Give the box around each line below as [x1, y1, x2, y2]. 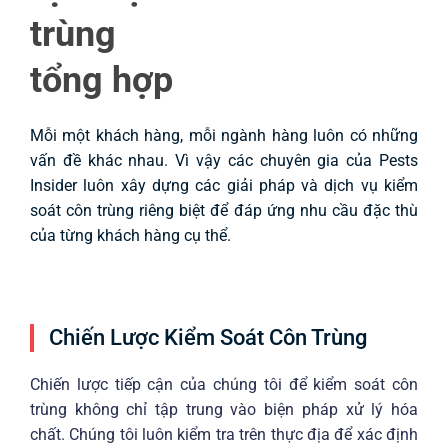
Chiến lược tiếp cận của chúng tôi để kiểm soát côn [30, 375, 418, 395]
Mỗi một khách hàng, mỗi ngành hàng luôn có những [30, 126, 418, 146]
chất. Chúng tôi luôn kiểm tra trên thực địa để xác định [30, 425, 418, 445]
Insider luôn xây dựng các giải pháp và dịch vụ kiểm [30, 176, 418, 196]
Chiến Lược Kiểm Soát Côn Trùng [49, 325, 367, 351]
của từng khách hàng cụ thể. [30, 226, 231, 246]
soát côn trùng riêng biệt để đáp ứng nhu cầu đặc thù [30, 201, 418, 221]
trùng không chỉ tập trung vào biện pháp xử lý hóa [30, 400, 418, 420]
